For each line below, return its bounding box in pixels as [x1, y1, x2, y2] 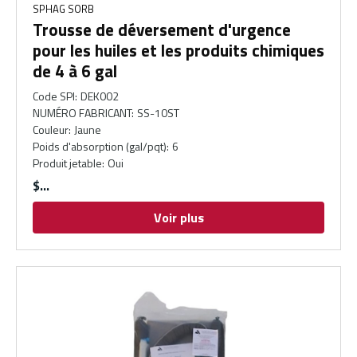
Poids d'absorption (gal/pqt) [33, 138, 167, 155]
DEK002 [80, 88, 120, 105]
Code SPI [33, 88, 75, 105]
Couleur [33, 121, 69, 139]
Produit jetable [33, 155, 102, 172]
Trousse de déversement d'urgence [33, 17, 291, 43]
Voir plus [153, 208, 204, 228]
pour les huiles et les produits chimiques [33, 37, 324, 64]
